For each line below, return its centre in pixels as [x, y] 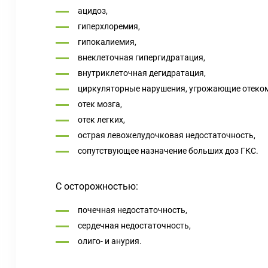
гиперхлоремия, [109, 26]
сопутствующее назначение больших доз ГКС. [168, 151]
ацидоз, [93, 11]
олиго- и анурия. [110, 241]
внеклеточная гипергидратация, [141, 57]
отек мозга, [100, 104]
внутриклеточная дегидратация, [142, 73]
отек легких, [101, 120]
